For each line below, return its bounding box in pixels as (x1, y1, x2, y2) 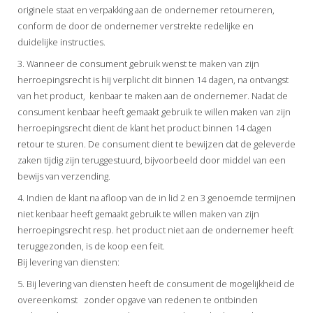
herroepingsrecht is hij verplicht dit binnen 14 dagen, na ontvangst (17, 73, 289, 86)
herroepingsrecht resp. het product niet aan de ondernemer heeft (17, 223, 293, 236)
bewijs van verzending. (17, 169, 110, 182)
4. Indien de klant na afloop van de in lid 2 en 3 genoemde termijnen (17, 191, 296, 204)
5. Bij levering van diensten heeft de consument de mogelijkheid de (17, 277, 295, 290)
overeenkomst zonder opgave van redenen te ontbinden (17, 293, 258, 306)
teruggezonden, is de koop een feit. (17, 239, 165, 252)
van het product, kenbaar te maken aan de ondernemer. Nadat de (17, 89, 288, 102)
